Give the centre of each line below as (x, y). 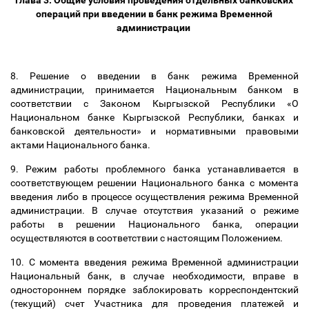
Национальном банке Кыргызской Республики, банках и (154, 117)
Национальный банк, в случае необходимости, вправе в (154, 276)
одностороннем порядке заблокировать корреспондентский (154, 290)
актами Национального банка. (81, 145)
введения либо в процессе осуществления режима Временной (154, 197)
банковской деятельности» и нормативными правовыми (154, 131)
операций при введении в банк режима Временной (154, 14)
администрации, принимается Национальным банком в (154, 90)
